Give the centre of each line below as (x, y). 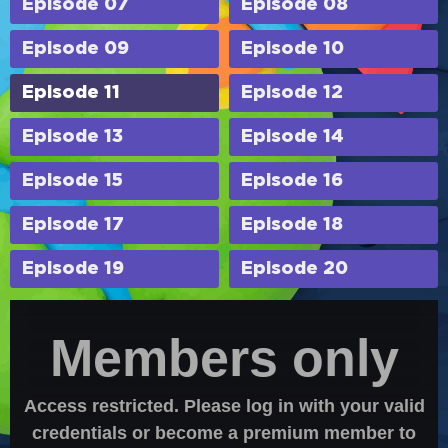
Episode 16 (292, 181)
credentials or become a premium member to (224, 432)
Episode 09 (75, 49)
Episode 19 (73, 269)
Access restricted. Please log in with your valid (224, 405)
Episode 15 (72, 181)
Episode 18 (292, 225)
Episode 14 (292, 137)
